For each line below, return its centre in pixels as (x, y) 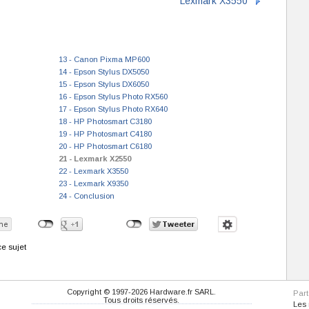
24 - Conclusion (86, 196)
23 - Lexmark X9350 (93, 183)
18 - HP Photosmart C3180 (105, 121)
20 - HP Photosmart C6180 (105, 146)
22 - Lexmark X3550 (93, 171)
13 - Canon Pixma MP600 (104, 59)
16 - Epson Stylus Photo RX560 (113, 97)
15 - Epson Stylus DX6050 (103, 84)
